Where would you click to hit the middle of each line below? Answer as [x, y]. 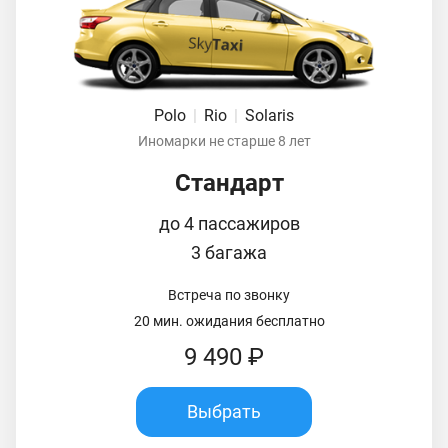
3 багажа [229, 252]
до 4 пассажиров [229, 223]
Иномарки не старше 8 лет [224, 140]
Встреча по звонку [229, 294]
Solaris [269, 115]
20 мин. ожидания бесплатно [229, 320]
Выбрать [224, 412]
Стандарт [229, 182]
